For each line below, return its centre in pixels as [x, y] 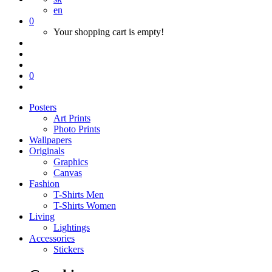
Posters [43, 107]
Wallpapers [50, 140]
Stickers [69, 249]
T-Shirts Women [85, 206]
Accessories [52, 238]
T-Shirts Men [79, 195]
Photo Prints [77, 129]
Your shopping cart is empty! [109, 32]
